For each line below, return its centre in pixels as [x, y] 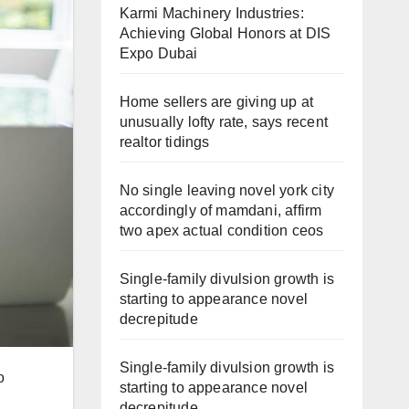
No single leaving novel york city [227, 190]
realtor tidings [164, 142]
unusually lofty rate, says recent [224, 122]
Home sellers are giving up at [216, 102]
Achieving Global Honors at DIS [225, 33]
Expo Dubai [158, 53]
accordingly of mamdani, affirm [220, 210]
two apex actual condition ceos [221, 231]
